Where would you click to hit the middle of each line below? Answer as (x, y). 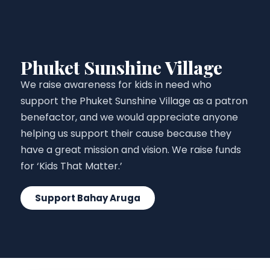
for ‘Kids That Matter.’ (71, 166)
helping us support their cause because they (126, 133)
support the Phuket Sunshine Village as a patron (134, 101)
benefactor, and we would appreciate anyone (129, 117)
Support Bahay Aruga (88, 198)
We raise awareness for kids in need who (116, 85)
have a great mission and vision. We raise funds (131, 150)
